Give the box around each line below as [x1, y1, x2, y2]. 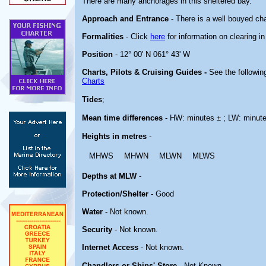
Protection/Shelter [82, 189, 148, 198]
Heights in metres [82, 132, 147, 141]
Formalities [82, 32, 123, 41]
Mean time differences [82, 113, 163, 122]
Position [82, 50, 113, 59]
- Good [148, 189, 174, 198]
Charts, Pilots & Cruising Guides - [82, 68, 209, 77]
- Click [123, 32, 150, 41]
